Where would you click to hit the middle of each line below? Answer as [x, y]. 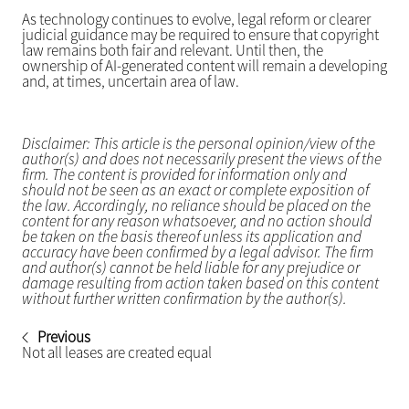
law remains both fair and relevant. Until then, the [172, 51]
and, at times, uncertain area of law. [130, 82]
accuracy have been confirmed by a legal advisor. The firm [197, 252]
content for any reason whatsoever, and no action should [196, 221]
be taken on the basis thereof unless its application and [191, 237]
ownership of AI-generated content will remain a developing [204, 66]
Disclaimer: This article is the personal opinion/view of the [198, 144]
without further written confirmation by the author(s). [184, 299]
